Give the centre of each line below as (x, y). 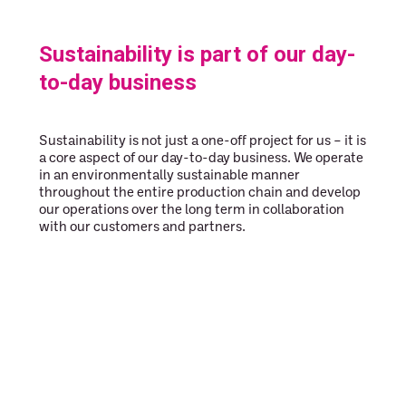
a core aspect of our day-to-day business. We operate (201, 159)
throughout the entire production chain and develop (200, 193)
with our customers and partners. (142, 228)
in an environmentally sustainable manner (169, 176)
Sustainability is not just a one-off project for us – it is (203, 142)
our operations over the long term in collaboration (192, 211)
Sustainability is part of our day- (197, 54)
